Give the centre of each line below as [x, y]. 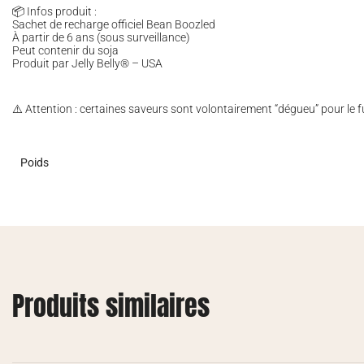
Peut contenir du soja [65, 50]
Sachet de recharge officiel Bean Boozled [114, 24]
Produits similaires [111, 306]
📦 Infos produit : [54, 11]
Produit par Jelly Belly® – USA [87, 63]
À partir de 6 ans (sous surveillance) [101, 37]
